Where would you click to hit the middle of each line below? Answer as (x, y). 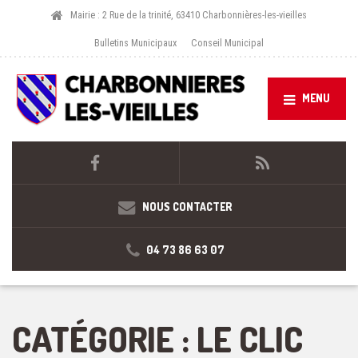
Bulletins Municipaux (136, 42)
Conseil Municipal (227, 42)
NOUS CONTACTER (187, 206)
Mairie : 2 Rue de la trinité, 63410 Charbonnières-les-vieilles (188, 14)
